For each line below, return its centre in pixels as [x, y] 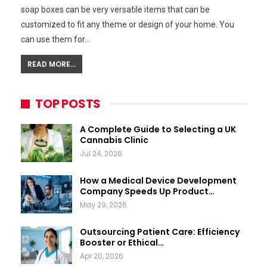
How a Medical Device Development [158, 181]
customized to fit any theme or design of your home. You [128, 25]
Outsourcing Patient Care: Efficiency [160, 232]
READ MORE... [52, 64]
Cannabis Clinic [114, 140]
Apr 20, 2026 [102, 256]
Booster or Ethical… [122, 242]
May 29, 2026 [103, 205]
